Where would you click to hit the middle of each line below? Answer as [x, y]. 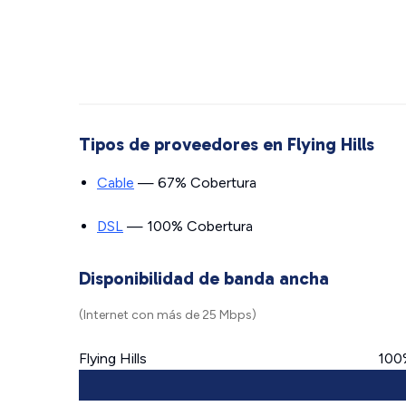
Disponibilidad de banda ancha [204, 278]
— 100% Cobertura [188, 226]
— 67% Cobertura [195, 183]
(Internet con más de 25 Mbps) [168, 315]
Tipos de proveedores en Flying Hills [227, 144]
